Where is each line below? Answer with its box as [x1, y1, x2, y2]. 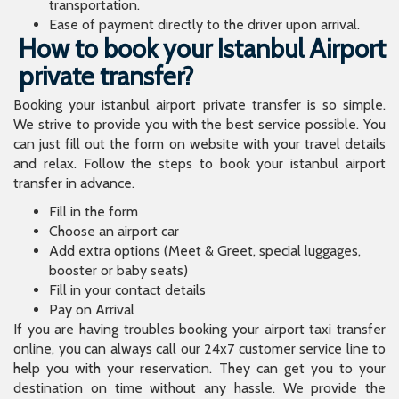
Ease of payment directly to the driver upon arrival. [49, 16, 360, 34]
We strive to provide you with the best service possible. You [13, 115, 386, 133]
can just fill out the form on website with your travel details [13, 134, 386, 152]
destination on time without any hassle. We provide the [13, 379, 386, 396]
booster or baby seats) [49, 261, 188, 279]
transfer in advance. [13, 174, 134, 191]
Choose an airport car [49, 222, 179, 240]
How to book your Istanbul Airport [18, 33, 386, 65]
